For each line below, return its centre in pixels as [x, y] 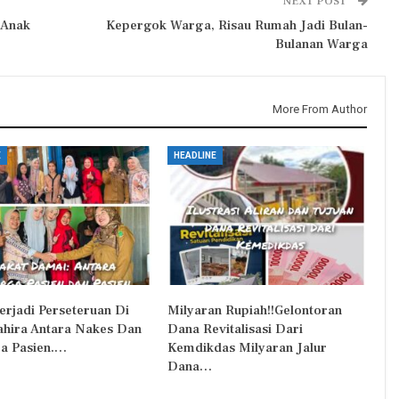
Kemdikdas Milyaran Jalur [247, 347]
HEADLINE [195, 155]
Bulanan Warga [321, 44]
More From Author [319, 109]
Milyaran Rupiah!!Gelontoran [254, 310]
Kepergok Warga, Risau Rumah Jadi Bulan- [236, 25]
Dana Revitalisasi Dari [235, 329]
